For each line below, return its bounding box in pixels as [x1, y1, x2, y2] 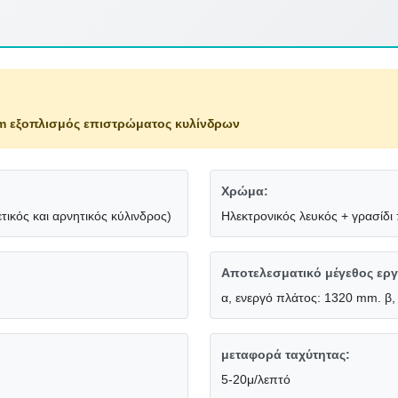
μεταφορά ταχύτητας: [221, 347, 350, 362]
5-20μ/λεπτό [221, 372, 291, 387]
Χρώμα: [221, 184, 268, 199]
